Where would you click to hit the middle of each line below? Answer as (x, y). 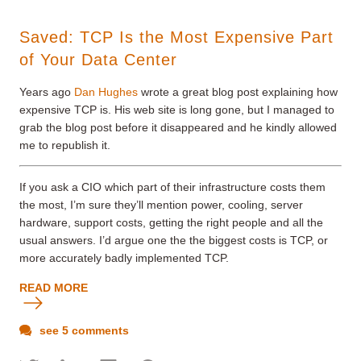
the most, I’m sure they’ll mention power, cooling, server (161, 204)
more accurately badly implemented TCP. (124, 257)
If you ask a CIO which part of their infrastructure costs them (172, 187)
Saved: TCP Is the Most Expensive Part (176, 37)
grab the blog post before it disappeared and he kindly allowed (178, 127)
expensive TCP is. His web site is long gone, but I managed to (177, 109)
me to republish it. (65, 145)
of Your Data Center (98, 59)
